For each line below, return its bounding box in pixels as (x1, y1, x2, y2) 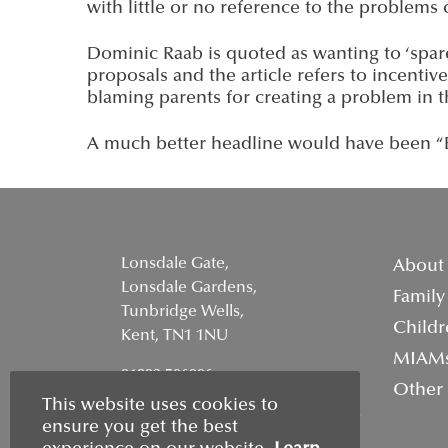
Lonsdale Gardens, (121, 280, 257, 296)
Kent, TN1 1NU (121, 328, 228, 344)
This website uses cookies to (42, 397, 278, 415)
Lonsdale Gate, (121, 256, 229, 272)
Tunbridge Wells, (121, 304, 244, 320)
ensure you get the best (42, 419, 238, 437)
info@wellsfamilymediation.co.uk (121, 404, 361, 420)
